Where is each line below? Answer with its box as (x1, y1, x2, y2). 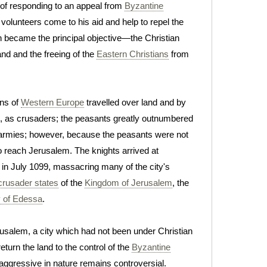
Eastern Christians (97, 49, 169, 59)
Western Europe (21, 97, 84, 107)
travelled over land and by (84, 97, 186, 107)
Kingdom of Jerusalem (85, 178, 172, 188)
